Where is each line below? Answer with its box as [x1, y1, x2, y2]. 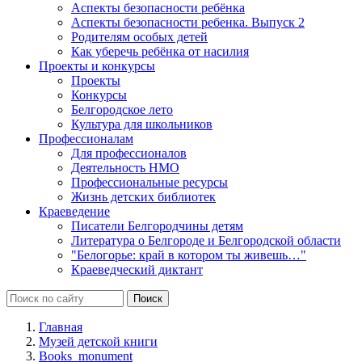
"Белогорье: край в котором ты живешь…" [71, 247, 306, 262]
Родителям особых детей [71, 29, 208, 44]
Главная [39, 319, 82, 334]
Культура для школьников [71, 116, 213, 131]
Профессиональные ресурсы [71, 175, 228, 189]
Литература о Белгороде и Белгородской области [71, 233, 341, 247]
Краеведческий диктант [71, 262, 203, 276]
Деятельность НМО [71, 160, 179, 175]
